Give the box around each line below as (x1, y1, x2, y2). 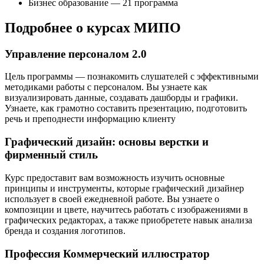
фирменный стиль (5, 148, 98, 161)
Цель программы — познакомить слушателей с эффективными (5, 71, 259, 82)
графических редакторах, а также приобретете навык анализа (5, 214, 252, 225)
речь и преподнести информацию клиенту (5, 114, 176, 124)
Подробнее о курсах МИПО (5, 19, 181, 35)
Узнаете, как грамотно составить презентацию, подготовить (5, 103, 247, 114)
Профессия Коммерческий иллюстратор (5, 247, 210, 260)
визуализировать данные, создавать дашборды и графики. (5, 93, 238, 103)
